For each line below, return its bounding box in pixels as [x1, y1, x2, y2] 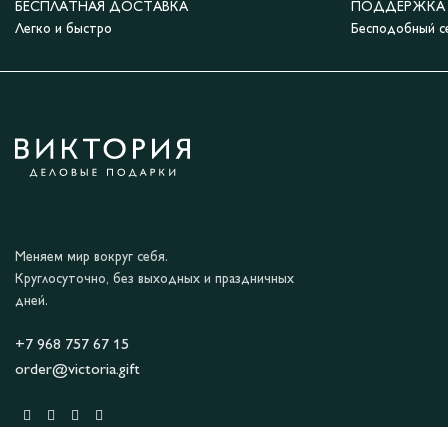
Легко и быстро [15, 23, 112, 37]
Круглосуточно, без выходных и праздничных [15, 273, 294, 287]
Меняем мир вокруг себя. [15, 251, 168, 265]
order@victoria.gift [15, 363, 140, 379]
